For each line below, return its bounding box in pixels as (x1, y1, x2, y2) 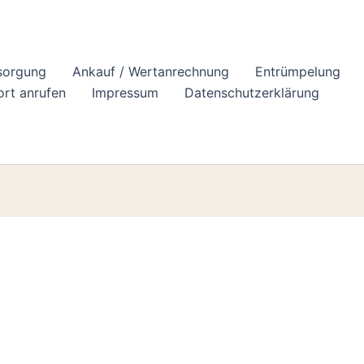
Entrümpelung (255, 63, 340, 80)
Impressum (92, 84, 158, 101)
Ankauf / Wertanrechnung (72, 63, 229, 80)
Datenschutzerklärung (184, 84, 319, 101)
